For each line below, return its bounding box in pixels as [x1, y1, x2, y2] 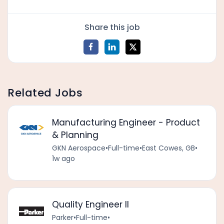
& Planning [51, 128, 98, 141]
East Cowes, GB [141, 142, 195, 153]
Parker [51, 212, 73, 223]
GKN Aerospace [51, 142, 105, 153]
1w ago [51, 153, 75, 163]
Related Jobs [7, 85, 83, 101]
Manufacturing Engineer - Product [51, 116, 200, 128]
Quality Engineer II [51, 198, 129, 211]
